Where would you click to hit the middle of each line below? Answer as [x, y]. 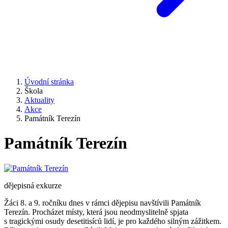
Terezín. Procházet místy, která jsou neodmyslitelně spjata [96, 212]
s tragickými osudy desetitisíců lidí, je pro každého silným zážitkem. [113, 221]
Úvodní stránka [49, 82]
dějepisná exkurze [33, 185]
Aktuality [39, 100]
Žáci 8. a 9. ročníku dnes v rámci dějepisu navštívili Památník [103, 203]
